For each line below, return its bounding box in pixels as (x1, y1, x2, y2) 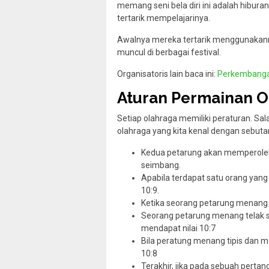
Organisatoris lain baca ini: (117, 69, 217, 79)
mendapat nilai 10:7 (141, 223, 216, 234)
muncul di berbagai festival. (117, 47, 221, 58)
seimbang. (141, 160, 181, 171)
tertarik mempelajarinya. (117, 13, 210, 23)
